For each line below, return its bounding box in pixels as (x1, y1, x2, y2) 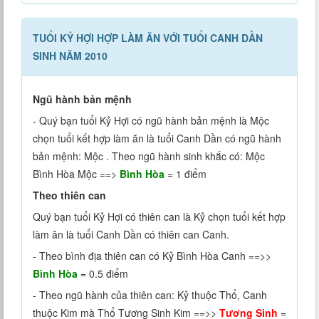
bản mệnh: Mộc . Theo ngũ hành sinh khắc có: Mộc (33, 149, 265, 164)
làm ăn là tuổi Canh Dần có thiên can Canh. (33, 227, 229, 242)
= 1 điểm (164, 167, 206, 182)
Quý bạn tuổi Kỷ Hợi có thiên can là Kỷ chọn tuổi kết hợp (33, 209, 286, 224)
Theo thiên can (33, 188, 106, 203)
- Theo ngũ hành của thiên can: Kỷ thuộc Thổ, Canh (33, 288, 267, 303)
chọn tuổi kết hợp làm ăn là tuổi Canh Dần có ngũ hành (33, 131, 281, 146)
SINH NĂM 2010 (33, 48, 108, 63)
